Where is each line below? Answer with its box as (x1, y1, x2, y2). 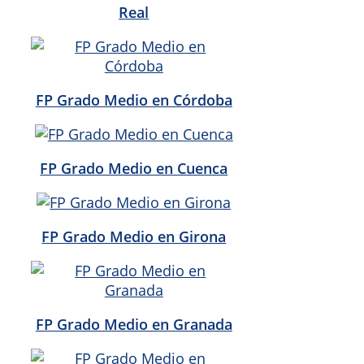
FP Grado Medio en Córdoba (35, 89, 232, 110)
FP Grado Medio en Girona (41, 226, 227, 246)
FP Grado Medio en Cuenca (40, 158, 228, 178)
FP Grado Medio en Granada (35, 314, 232, 334)
